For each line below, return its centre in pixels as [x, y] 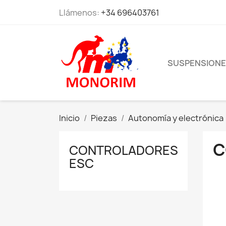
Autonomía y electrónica [176, 118]
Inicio [69, 118]
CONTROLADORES [124, 151]
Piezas [104, 118]
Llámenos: [80, 13]
